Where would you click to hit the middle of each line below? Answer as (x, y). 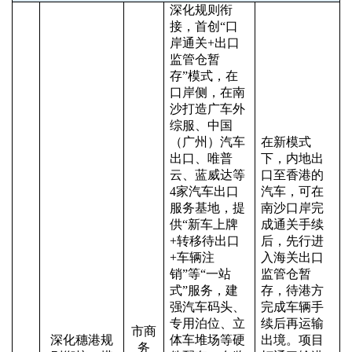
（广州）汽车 (207, 142)
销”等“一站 (200, 274)
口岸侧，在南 (207, 92)
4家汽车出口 (204, 191)
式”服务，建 (204, 290)
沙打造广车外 (207, 109)
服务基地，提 (207, 208)
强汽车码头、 (207, 307)
